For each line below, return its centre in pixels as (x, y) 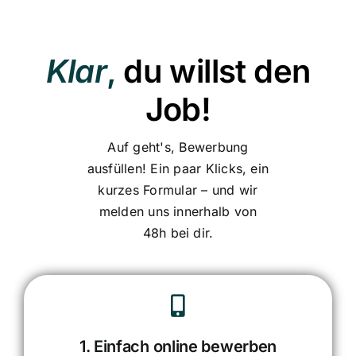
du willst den (217, 72)
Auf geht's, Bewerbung (178, 147)
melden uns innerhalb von (178, 212)
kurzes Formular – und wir (178, 190)
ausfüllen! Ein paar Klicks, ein (178, 169)
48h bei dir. (178, 233)
